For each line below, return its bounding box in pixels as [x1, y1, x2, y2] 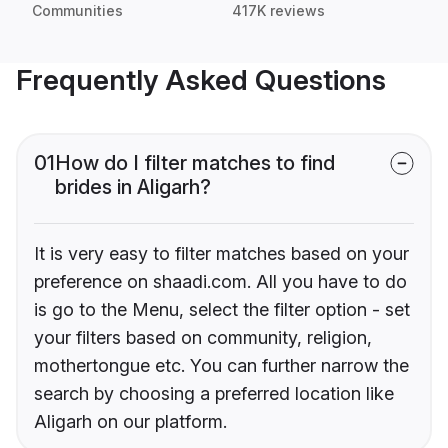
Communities [32, 2, 123, 20]
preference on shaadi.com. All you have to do [34, 271, 407, 293]
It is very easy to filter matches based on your [34, 243, 409, 265]
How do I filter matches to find [55, 151, 335, 176]
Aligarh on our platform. [34, 411, 227, 433]
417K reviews [232, 2, 325, 20]
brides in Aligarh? [55, 175, 211, 200]
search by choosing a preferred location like [34, 383, 394, 405]
